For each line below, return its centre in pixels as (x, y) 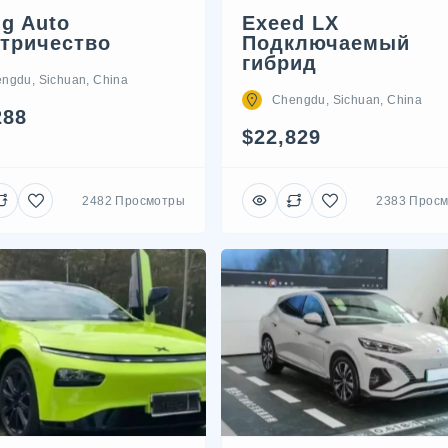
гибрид (279, 63)
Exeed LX (290, 23)
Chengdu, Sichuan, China (347, 100)
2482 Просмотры (133, 200)
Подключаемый (326, 43)
